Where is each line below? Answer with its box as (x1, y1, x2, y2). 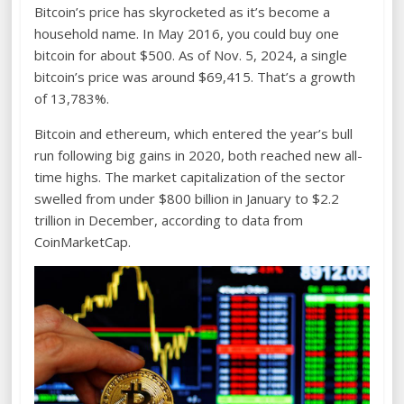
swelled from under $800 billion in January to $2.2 (34, 188, 340, 207)
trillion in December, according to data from (34, 210, 304, 229)
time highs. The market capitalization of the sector (34, 167, 346, 186)
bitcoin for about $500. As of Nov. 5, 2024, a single (34, 45, 348, 64)
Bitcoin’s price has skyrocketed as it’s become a (34, 2, 331, 21)
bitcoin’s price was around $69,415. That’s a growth (34, 67, 356, 86)
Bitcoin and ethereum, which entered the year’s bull (34, 124, 353, 142)
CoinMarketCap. (34, 232, 132, 251)
